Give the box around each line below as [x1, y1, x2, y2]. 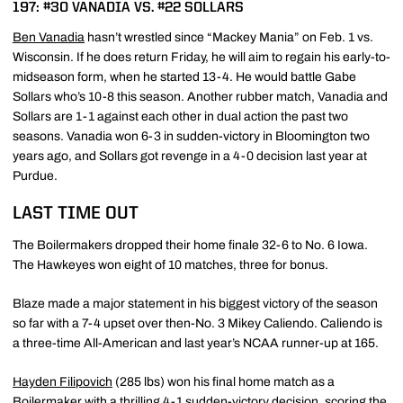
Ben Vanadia [13, 30, 85, 44]
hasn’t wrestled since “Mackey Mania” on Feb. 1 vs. [85, 30, 373, 44]
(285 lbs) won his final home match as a [112, 374, 335, 389]
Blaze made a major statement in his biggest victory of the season [13, 296, 378, 310]
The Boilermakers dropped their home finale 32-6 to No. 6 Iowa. [13, 237, 368, 252]
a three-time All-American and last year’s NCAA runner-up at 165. [13, 336, 379, 350]
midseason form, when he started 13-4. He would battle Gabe [13, 69, 356, 84]
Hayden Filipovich [13, 374, 112, 389]
